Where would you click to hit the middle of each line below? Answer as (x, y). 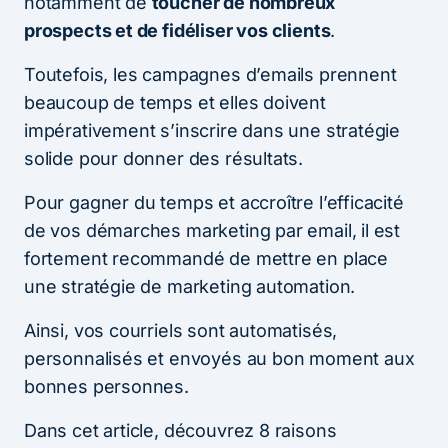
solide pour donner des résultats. (164, 158)
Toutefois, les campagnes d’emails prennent (210, 74)
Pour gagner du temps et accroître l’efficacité (214, 202)
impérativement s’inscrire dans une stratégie (212, 130)
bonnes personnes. (106, 386)
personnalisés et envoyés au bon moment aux (219, 358)
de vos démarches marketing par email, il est (212, 230)
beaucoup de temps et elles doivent (175, 102)
